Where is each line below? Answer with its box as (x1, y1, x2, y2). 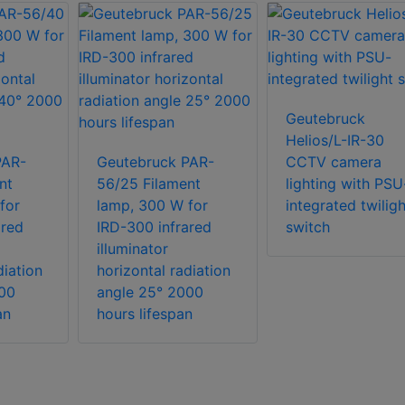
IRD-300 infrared (97, 217, 212, 236)
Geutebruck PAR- (97, 152, 214, 171)
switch (285, 217, 330, 236)
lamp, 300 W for (97, 195, 208, 214)
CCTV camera (285, 152, 381, 171)
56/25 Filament (97, 174, 201, 193)
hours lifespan (97, 304, 193, 323)
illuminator (97, 239, 168, 258)
